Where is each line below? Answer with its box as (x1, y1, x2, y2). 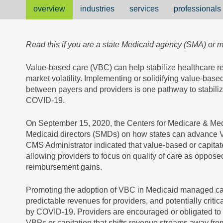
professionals (174, 4, 221, 13)
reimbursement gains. (26, 163, 104, 171)
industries (80, 4, 114, 13)
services (129, 4, 159, 13)
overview (33, 4, 65, 13)
